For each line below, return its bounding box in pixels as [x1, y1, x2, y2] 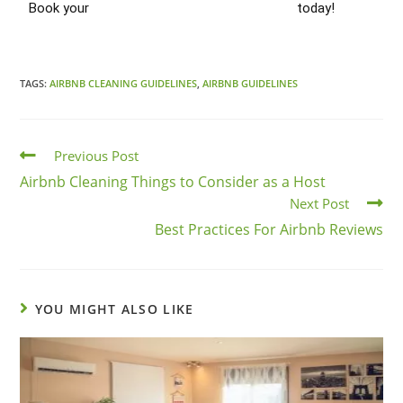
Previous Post [54, 147, 139, 166]
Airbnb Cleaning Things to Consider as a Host [20, 172, 327, 193]
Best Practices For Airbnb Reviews [154, 219, 383, 240]
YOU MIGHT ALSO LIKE [34, 300, 194, 318]
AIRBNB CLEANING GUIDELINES [49, 76, 198, 91]
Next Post [289, 194, 349, 213]
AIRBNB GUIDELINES [202, 76, 299, 91]
